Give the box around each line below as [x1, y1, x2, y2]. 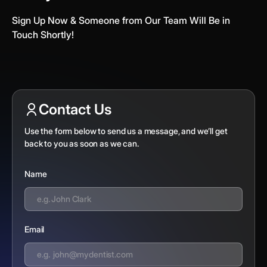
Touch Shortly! [12, 28, 74, 41]
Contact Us [39, 100, 111, 118]
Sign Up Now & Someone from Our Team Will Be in [12, 14, 230, 26]
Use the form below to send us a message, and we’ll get [24, 125, 228, 136]
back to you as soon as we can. [24, 138, 139, 148]
